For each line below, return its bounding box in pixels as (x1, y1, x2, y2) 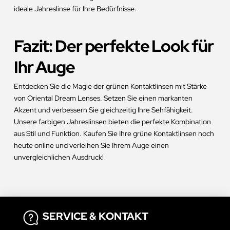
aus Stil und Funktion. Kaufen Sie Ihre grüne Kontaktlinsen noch (13, 129, 214, 139)
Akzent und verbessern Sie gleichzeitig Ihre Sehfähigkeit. (13, 105, 193, 115)
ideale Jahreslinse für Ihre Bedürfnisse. (13, 4, 137, 14)
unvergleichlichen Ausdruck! (13, 152, 104, 162)
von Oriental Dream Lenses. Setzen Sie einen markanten (13, 93, 193, 103)
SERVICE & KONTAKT (43, 209, 149, 223)
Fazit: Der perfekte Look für (13, 35, 214, 57)
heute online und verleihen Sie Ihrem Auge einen (13, 141, 169, 150)
